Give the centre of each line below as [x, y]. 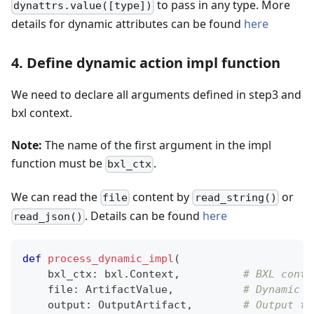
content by [161, 197]
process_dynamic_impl [111, 259]
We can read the [56, 197]
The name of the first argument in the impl [157, 145]
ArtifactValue [123, 290]
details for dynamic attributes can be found [128, 24]
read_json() [48, 217]
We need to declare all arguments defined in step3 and [156, 95]
